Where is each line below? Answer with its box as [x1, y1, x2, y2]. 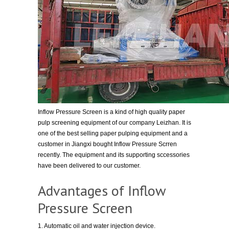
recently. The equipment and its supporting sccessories [38, 151, 190, 158]
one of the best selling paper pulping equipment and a [38, 130, 188, 137]
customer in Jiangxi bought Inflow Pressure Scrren [38, 141, 177, 148]
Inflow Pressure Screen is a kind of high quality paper [38, 108, 185, 116]
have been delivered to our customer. [38, 162, 141, 169]
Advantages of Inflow [38, 181, 166, 200]
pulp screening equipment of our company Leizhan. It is [38, 119, 191, 126]
